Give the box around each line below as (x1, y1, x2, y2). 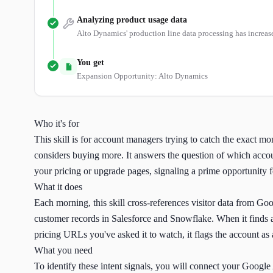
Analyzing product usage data (77, 15, 187, 24)
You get (77, 58, 104, 67)
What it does (34, 182, 82, 192)
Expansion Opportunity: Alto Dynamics (77, 71, 208, 80)
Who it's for (34, 118, 79, 129)
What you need (34, 245, 93, 255)
